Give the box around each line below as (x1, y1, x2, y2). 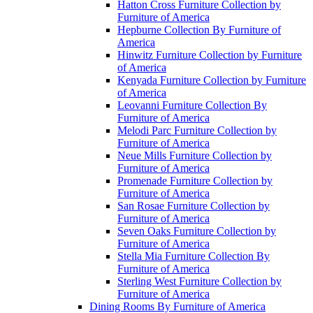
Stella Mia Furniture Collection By (117, 250, 270, 262)
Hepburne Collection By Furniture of (117, 24, 281, 36)
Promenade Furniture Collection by (117, 175, 272, 187)
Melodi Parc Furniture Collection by (117, 124, 277, 136)
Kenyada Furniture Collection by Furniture (117, 74, 306, 86)
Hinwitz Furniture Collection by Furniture (117, 49, 302, 61)
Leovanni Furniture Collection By (117, 99, 267, 111)
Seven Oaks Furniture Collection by (117, 225, 276, 237)
